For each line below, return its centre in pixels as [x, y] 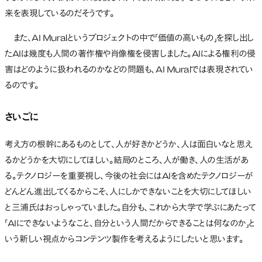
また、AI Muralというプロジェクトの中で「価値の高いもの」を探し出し [129, 39]
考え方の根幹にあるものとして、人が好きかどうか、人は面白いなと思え [129, 145]
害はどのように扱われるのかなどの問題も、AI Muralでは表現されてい [129, 70]
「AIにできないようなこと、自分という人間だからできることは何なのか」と [130, 224]
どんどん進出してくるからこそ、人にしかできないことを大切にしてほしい [128, 192]
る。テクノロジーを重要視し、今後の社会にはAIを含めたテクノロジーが [129, 177]
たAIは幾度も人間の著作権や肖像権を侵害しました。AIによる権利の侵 [130, 54]
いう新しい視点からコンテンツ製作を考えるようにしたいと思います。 [124, 240]
